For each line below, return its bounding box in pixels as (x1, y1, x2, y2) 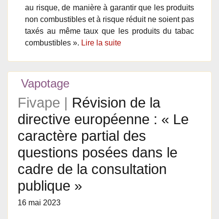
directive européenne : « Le (18, 111, 189, 127)
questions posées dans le (18, 145, 177, 160)
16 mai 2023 (18, 198, 61, 207)
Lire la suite (81, 39, 121, 47)
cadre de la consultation (18, 161, 167, 177)
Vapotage (18, 77, 69, 90)
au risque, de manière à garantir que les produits (25, 3, 194, 12)
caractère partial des (18, 128, 146, 144)
